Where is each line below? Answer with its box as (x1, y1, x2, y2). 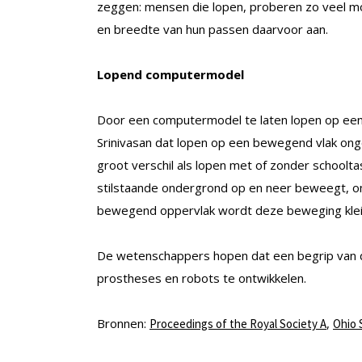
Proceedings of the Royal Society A (149, 316, 326, 332)
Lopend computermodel (97, 66, 244, 83)
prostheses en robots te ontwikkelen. (97, 270, 306, 287)
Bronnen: (97, 315, 149, 332)
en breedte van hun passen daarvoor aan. (97, 21, 328, 38)
